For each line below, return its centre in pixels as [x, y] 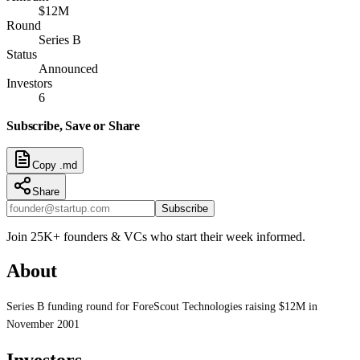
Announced [68, 68]
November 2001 [43, 324]
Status [22, 54]
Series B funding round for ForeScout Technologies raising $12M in [162, 306]
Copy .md [55, 165]
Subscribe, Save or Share [74, 125]
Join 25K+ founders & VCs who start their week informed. [156, 236]
